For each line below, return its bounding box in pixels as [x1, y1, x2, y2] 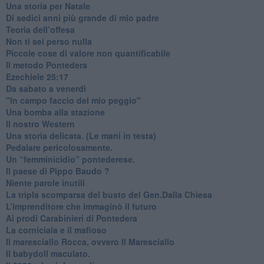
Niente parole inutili [5, 176, 85, 189]
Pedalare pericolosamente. [5, 141, 113, 153]
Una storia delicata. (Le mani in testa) [5, 129, 156, 141]
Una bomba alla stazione [5, 105, 105, 118]
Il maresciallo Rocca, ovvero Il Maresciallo [5, 235, 174, 247]
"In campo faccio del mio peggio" [5, 94, 141, 106]
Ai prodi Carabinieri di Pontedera [5, 212, 137, 224]
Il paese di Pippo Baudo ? [5, 164, 110, 177]
